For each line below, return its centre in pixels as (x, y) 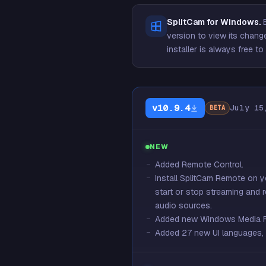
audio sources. (183, 205)
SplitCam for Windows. (214, 22)
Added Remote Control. (199, 164)
